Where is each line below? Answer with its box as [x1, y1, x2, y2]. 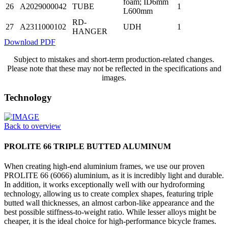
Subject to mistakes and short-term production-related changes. [14, 54, 214, 64]
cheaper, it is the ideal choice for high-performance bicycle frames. [4, 216, 216, 225]
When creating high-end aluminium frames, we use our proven [4, 161, 205, 170]
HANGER [72, 26, 107, 36]
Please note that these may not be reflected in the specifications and [7, 64, 221, 73]
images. [102, 73, 126, 82]
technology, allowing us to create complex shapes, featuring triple [4, 189, 213, 198]
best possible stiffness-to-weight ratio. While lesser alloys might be [4, 207, 216, 216]
